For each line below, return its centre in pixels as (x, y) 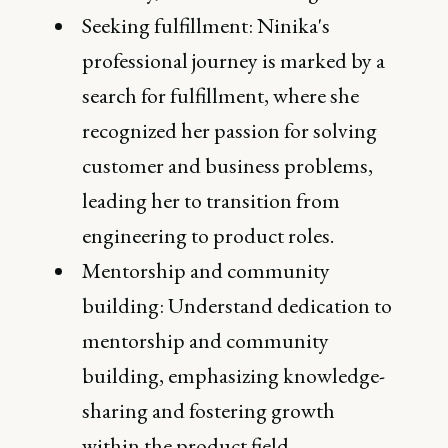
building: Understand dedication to (237, 305)
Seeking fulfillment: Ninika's (206, 25)
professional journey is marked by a (234, 60)
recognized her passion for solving (230, 130)
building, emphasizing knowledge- (234, 375)
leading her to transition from (211, 200)
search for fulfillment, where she (221, 95)
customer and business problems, (228, 165)
